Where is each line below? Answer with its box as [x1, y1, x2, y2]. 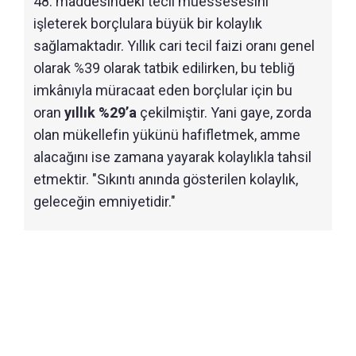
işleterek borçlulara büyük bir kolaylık [33, 15, 262, 32]
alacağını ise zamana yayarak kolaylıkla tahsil [33, 149, 311, 165]
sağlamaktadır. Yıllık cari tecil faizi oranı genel [33, 37, 315, 54]
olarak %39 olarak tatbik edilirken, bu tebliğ [33, 60, 295, 76]
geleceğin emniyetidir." [33, 193, 176, 210]
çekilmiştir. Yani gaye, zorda [137, 104, 311, 121]
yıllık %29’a [64, 104, 137, 121]
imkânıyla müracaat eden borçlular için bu [33, 82, 292, 99]
